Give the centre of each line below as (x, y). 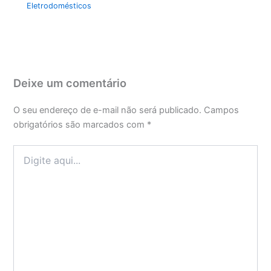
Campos (222, 110)
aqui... (25, 163)
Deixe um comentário (70, 83)
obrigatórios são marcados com (80, 125)
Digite (24, 151)
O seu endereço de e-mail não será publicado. (108, 110)
